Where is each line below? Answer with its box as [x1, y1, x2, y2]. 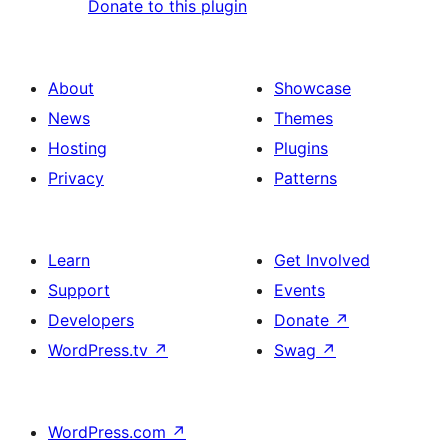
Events [274, 280, 325, 301]
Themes [274, 108, 333, 129]
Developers [48, 310, 134, 331]
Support [48, 280, 110, 301]
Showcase [274, 78, 351, 99]
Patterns [274, 168, 337, 189]
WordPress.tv [48, 340, 153, 361]
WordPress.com [48, 422, 171, 443]
